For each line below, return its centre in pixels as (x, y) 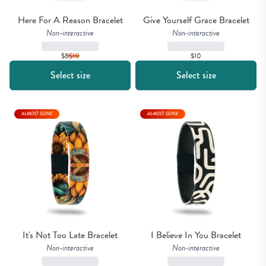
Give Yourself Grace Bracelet (196, 20)
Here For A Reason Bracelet (70, 20)
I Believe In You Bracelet (196, 235)
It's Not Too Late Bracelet (70, 235)
